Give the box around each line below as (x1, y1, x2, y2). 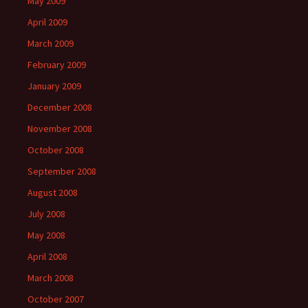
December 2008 (27, 101, 92, 114)
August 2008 (27, 186, 78, 199)
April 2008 (27, 250, 67, 263)
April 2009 (27, 16, 67, 29)
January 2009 (27, 80, 81, 93)
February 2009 (27, 58, 86, 71)
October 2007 (27, 293, 84, 306)
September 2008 (27, 165, 96, 178)
